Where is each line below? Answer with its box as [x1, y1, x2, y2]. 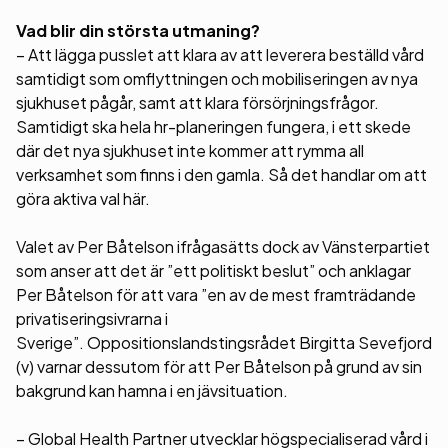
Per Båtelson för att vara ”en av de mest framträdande [16, 284, 416, 305]
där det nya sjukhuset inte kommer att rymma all [16, 140, 364, 161]
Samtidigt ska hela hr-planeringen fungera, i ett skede [16, 116, 411, 137]
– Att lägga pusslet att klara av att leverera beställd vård [16, 44, 424, 65]
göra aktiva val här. [16, 188, 150, 209]
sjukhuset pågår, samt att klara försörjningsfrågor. [16, 92, 379, 113]
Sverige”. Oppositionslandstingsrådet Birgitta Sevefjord [16, 332, 432, 353]
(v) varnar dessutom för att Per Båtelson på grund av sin [16, 356, 422, 377]
